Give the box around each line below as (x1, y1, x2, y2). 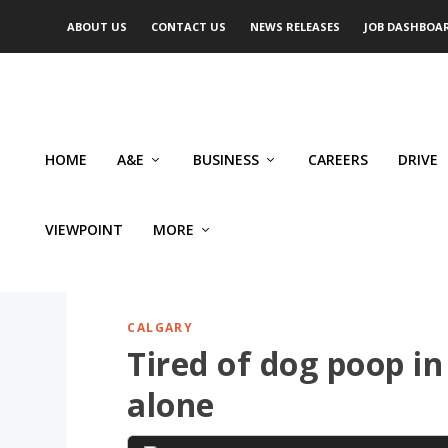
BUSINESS (193, 150, 259, 170)
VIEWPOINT (45, 220, 123, 240)
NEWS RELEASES (250, 19, 341, 34)
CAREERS (308, 150, 368, 170)
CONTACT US (151, 19, 227, 34)
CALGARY (127, 319, 194, 337)
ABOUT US (67, 19, 128, 34)
